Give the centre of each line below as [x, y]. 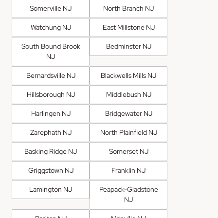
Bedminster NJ [128, 46]
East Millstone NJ [128, 27]
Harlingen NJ [51, 114]
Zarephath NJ [51, 133]
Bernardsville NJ [51, 76]
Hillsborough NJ [51, 95]
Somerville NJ [51, 9]
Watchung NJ [51, 27]
